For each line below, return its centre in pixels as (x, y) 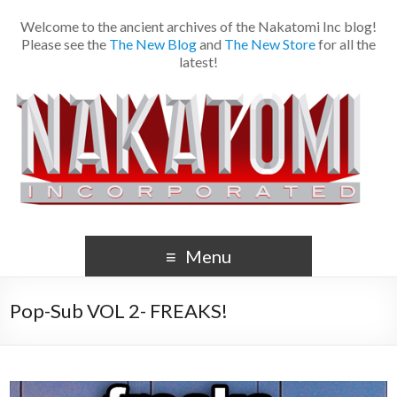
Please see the (65, 44)
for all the (346, 44)
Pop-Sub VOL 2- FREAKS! (119, 311)
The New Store (270, 44)
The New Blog (153, 44)
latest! (198, 62)
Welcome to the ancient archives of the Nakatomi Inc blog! (198, 26)
